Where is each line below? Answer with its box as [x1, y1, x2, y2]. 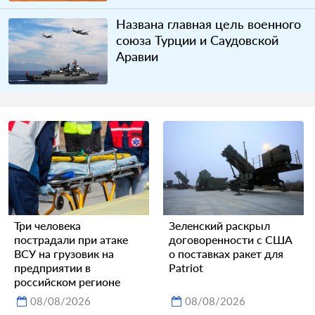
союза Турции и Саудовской [116, 32, 279, 49]
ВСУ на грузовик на [14, 246, 114, 260]
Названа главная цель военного [116, 16, 302, 32]
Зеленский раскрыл [169, 218, 270, 232]
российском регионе [14, 274, 120, 288]
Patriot [169, 260, 203, 274]
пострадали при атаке [14, 232, 128, 246]
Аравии [116, 49, 159, 65]
